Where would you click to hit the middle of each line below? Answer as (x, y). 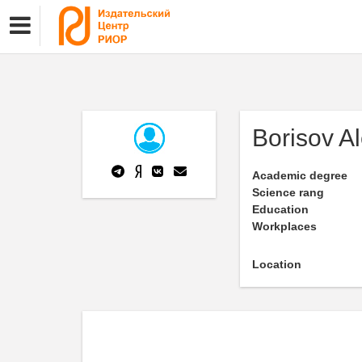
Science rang (288, 192)
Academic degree (300, 175)
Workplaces (284, 226)
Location (277, 264)
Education (280, 209)
